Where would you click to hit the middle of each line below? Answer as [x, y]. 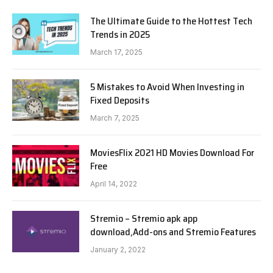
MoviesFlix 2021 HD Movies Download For [172, 152]
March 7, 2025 [115, 118]
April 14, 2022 [114, 183]
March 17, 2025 [116, 52]
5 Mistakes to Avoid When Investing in [167, 87]
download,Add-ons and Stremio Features [173, 232]
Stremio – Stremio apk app [144, 218]
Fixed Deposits [120, 100]
